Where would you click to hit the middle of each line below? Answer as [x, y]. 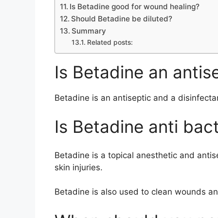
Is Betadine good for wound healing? [135, 6]
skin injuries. [79, 167]
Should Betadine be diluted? [122, 18]
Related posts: [110, 42]
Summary [89, 31]
